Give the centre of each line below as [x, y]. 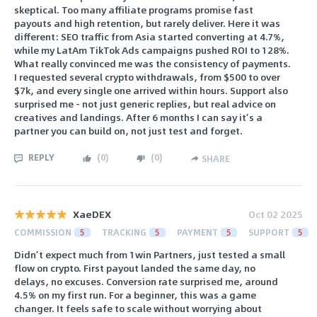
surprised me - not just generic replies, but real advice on [145, 104]
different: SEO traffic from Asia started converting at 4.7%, [149, 37]
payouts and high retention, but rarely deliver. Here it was [147, 23]
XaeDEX [92, 214]
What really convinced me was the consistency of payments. [152, 64]
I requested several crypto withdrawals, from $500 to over [147, 77]
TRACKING [124, 232]
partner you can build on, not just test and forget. [128, 131]
